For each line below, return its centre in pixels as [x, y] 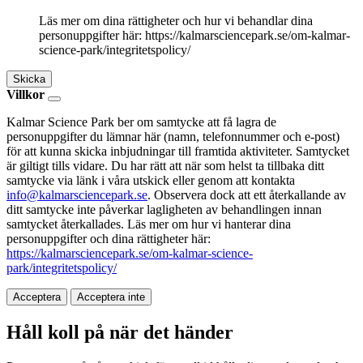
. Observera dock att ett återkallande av [247, 195]
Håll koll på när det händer [120, 333]
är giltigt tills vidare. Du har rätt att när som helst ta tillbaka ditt [165, 166]
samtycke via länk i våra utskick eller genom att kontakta [151, 181]
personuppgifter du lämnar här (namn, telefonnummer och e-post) [173, 137]
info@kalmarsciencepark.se [77, 195]
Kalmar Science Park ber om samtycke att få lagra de [141, 122]
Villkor [26, 95]
